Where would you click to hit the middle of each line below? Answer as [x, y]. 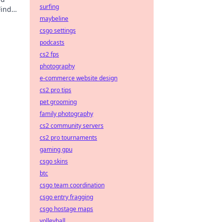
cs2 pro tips [55, 90]
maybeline [54, 19]
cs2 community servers [72, 126]
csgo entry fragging [66, 197]
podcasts [52, 42]
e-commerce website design [79, 78]
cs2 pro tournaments [68, 138]
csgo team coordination [72, 185]
